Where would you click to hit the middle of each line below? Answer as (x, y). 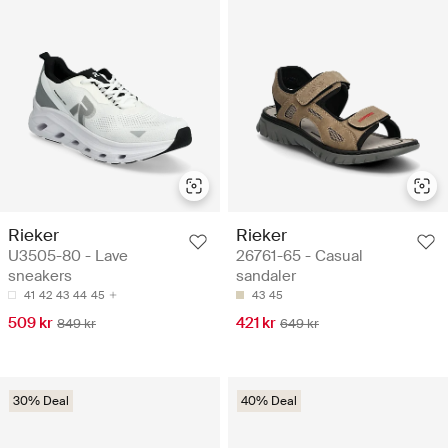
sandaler (266, 275)
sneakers (40, 275)
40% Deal (269, 400)
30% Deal (41, 400)
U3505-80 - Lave (68, 255)
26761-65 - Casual (299, 255)
